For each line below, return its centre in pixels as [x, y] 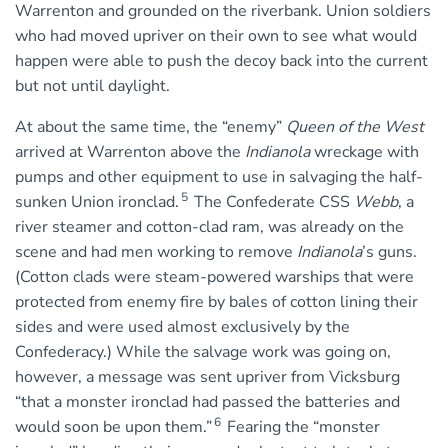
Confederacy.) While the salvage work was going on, [203, 352]
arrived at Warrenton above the [130, 152]
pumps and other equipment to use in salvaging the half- [219, 177]
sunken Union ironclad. [97, 202]
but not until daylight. [92, 86]
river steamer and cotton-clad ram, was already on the [209, 227]
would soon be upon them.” [113, 427]
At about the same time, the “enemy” [150, 127]
